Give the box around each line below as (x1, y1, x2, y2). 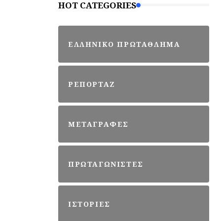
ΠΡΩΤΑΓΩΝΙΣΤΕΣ (68, 159, 144, 169)
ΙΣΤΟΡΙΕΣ (68, 199, 110, 209)
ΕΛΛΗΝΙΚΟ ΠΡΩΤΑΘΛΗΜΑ (68, 39, 181, 49)
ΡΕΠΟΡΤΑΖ (68, 79, 115, 89)
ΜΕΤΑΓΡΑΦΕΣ (68, 119, 129, 129)
